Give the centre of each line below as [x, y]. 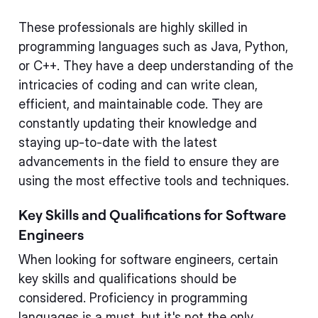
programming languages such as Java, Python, [153, 46]
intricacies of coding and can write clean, [138, 85]
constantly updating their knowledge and [138, 123]
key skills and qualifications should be [127, 279]
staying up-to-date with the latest [118, 142]
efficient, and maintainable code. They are [141, 104]
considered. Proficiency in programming [133, 298]
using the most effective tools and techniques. [154, 181]
